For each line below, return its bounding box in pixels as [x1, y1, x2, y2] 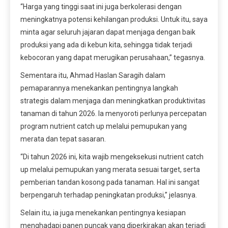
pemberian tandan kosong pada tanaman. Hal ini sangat [20, 178, 199, 186]
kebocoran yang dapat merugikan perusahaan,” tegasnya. [20, 53, 205, 62]
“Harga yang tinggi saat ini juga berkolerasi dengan [20, 2, 182, 11]
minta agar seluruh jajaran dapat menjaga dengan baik [20, 27, 195, 36]
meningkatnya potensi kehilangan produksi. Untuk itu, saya [20, 15, 208, 23]
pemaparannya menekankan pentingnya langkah [20, 83, 178, 92]
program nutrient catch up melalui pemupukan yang [20, 122, 187, 130]
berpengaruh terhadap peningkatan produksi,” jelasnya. [20, 190, 197, 199]
